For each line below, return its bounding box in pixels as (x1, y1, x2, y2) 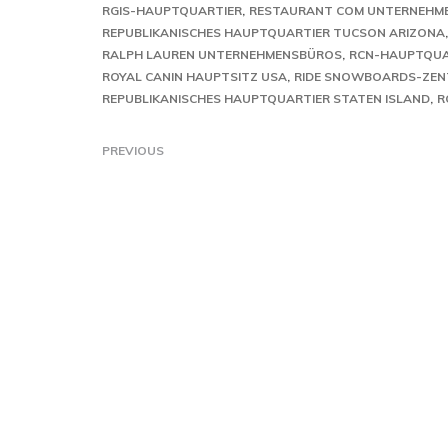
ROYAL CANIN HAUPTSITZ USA (102, 69, 287, 84)
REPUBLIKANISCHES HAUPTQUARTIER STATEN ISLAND (102, 91, 430, 106)
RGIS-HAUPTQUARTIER (102, 3, 242, 18)
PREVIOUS (102, 143, 164, 158)
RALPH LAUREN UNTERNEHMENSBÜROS (102, 47, 342, 62)
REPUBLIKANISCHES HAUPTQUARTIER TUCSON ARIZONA (102, 25, 445, 40)
